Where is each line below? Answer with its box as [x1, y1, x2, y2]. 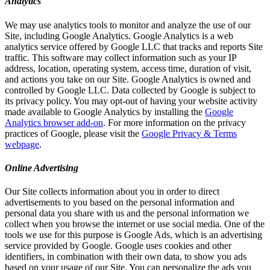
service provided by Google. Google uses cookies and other [5, 240, 231, 251]
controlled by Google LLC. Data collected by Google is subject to [5, 84, 256, 95]
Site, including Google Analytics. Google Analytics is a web [5, 30, 233, 41]
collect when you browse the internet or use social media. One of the [5, 219, 265, 230]
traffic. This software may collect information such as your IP [5, 52, 236, 63]
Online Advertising [5, 162, 78, 173]
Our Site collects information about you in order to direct [5, 186, 219, 197]
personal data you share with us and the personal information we [5, 208, 249, 219]
